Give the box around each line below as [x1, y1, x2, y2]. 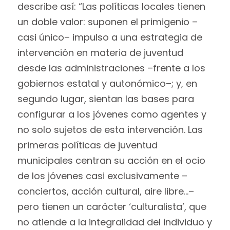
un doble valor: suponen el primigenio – [17, 15, 198, 28]
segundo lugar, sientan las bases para [17, 92, 194, 105]
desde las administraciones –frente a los [17, 61, 205, 74]
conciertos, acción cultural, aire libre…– [17, 184, 194, 198]
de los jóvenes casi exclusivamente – [17, 169, 187, 182]
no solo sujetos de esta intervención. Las [17, 123, 203, 136]
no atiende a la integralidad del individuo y [17, 215, 212, 228]
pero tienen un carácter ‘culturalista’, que [17, 200, 206, 213]
